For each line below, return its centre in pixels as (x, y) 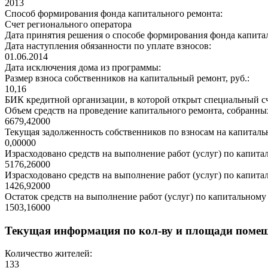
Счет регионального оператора (68, 25)
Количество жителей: (48, 254)
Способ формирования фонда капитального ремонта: (114, 14)
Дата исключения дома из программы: (83, 68)
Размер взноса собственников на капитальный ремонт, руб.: (127, 78)
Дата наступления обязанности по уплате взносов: (108, 46)
